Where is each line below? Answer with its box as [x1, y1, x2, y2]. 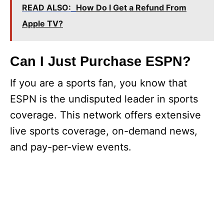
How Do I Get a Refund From [76, 2, 186, 13]
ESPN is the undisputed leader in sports [10, 93, 198, 105]
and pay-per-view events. [10, 141, 131, 153]
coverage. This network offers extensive [10, 109, 201, 121]
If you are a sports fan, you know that [10, 77, 187, 89]
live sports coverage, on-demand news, [10, 125, 197, 137]
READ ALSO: [22, 2, 71, 13]
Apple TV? [22, 18, 63, 29]
